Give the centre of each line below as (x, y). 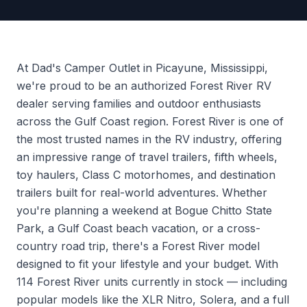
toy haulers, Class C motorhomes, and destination (146, 175)
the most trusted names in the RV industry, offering (149, 139)
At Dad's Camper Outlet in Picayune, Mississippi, (142, 68)
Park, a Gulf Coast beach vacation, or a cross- (138, 228)
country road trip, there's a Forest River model (138, 246)
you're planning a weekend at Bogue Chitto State (144, 210)
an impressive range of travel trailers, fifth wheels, (147, 157)
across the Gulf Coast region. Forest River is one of (150, 121)
